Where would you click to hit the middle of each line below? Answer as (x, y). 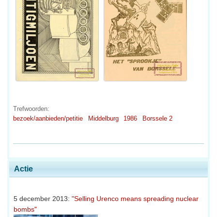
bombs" (25, 209)
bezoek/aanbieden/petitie (48, 118)
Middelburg (103, 118)
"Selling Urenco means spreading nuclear (135, 198)
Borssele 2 (157, 118)
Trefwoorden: (31, 108)
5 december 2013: (43, 198)
